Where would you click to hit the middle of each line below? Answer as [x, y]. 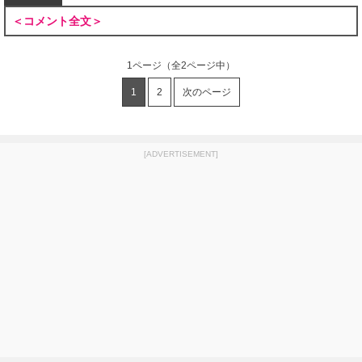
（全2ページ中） [198, 65]
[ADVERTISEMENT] [181, 154]
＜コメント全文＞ [57, 21]
